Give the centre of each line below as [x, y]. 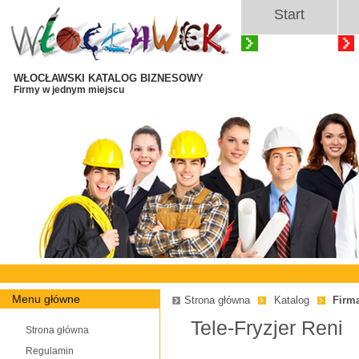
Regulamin [50, 351]
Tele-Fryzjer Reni [267, 328]
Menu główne [46, 299]
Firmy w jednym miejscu [69, 90]
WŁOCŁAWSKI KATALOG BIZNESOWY [109, 78]
